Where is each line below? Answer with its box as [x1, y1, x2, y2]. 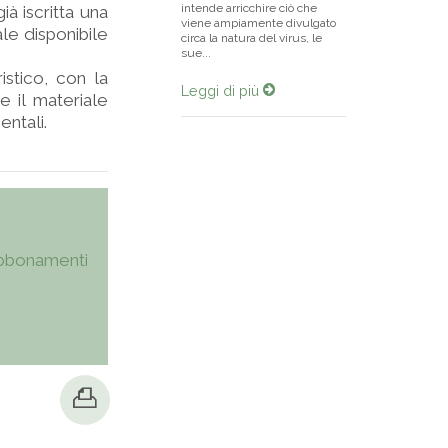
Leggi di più [181, 82, 263, 99]
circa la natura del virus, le [181, 31, 322, 45]
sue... [181, 46, 211, 60]
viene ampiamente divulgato [181, 16, 336, 30]
